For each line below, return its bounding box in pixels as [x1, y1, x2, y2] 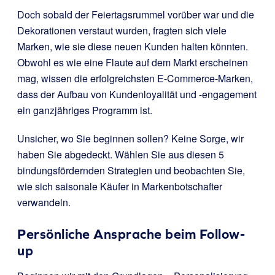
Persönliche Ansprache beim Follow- [17, 227, 245, 242]
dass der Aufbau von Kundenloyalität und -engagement [17, 87, 257, 102]
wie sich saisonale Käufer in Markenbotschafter [17, 179, 222, 194]
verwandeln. [17, 195, 71, 210]
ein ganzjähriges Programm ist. [17, 103, 152, 118]
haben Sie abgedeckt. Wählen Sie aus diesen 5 [17, 147, 224, 162]
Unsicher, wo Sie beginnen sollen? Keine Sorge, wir [17, 131, 244, 146]
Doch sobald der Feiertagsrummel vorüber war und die [17, 7, 254, 22]
